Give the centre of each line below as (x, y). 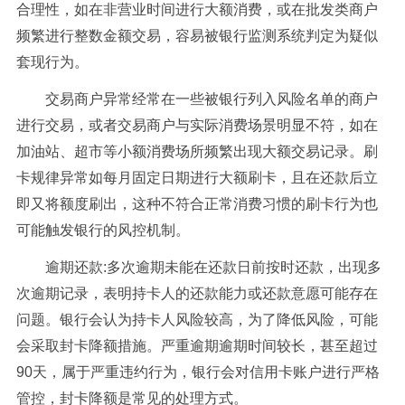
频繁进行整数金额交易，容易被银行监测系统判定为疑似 (197, 36)
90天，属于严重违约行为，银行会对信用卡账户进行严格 (198, 372)
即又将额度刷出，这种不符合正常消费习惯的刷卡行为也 (197, 204)
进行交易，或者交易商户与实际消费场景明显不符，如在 (197, 125)
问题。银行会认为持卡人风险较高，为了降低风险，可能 (197, 320)
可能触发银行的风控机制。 (103, 230)
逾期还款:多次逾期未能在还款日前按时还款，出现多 (213, 267)
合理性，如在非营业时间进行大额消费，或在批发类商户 (197, 9)
